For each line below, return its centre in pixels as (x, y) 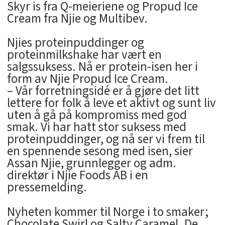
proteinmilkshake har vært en (84, 55)
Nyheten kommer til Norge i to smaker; (107, 212)
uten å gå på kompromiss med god (97, 115)
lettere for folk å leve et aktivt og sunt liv (111, 103)
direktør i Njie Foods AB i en (77, 176)
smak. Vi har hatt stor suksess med (96, 127)
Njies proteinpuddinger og (75, 43)
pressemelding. (47, 188)
